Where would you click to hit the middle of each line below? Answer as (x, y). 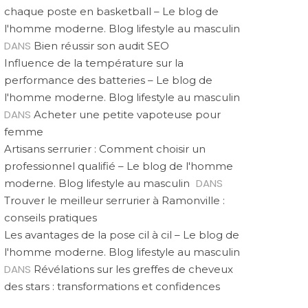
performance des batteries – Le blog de (108, 80)
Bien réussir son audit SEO (101, 46)
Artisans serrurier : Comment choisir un (105, 149)
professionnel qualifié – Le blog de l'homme (119, 166)
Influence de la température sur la (94, 63)
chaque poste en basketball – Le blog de (111, 11)
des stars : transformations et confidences (112, 286)
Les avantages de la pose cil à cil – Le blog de (122, 235)
